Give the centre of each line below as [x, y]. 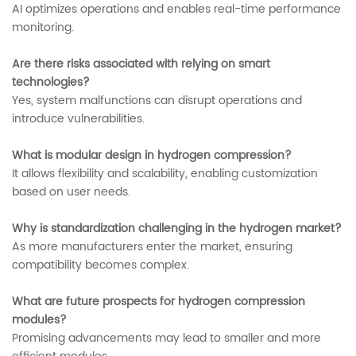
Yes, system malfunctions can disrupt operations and [157, 101]
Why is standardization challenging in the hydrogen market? [177, 229]
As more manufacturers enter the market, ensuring [152, 247]
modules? [39, 320]
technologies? [51, 83]
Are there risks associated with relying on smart [141, 64]
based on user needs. [71, 192]
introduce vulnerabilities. [78, 119]
